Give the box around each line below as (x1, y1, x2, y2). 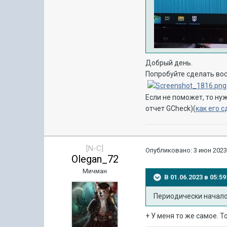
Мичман (83, 167, 107, 175)
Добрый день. (145, 59, 195, 67)
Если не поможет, (145, 93, 206, 102)
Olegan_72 (71, 153, 119, 165)
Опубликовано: (145, 146, 194, 154)
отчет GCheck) (145, 104, 194, 113)
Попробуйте (145, 70, 185, 78)
